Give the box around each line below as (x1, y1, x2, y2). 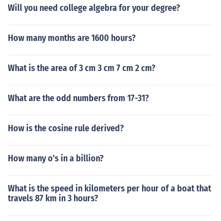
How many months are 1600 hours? (8, 33, 136, 43)
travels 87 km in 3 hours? (8, 193, 98, 204)
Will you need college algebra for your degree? (8, 2, 180, 13)
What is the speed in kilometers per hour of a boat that (8, 183, 211, 194)
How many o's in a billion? (8, 153, 104, 164)
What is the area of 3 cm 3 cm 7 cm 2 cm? (8, 63, 155, 74)
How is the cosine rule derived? (8, 123, 124, 134)
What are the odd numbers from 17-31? (8, 93, 149, 104)
